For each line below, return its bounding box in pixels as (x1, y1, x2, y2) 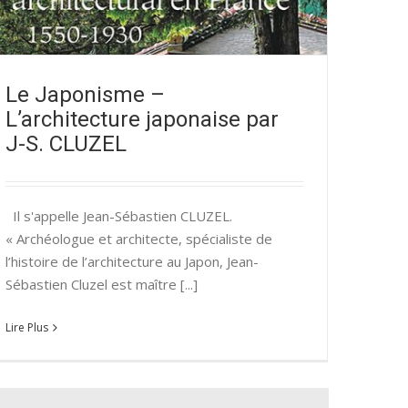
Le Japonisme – (5, 82, 165, 108)
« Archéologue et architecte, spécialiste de (5, 229, 272, 248)
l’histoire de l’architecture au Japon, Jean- (5, 251, 259, 270)
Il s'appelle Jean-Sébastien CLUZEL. (5, 206, 232, 225)
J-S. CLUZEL (5, 131, 127, 158)
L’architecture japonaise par (5, 107, 279, 133)
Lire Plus (5, 319, 48, 335)
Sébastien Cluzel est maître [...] (5, 274, 198, 293)
